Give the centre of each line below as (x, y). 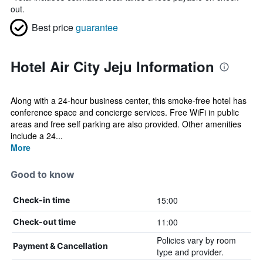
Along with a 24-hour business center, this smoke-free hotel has (129, 100)
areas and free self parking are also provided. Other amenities (126, 124)
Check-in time (41, 200)
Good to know (43, 174)
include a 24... (37, 136)
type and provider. (190, 252)
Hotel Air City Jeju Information (112, 66)
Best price (53, 27)
